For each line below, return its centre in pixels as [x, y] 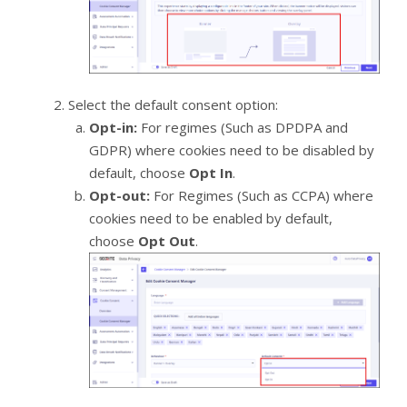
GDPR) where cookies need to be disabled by [231, 150]
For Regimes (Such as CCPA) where [261, 196]
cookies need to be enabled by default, [210, 218]
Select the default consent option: [173, 105]
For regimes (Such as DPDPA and [242, 128]
